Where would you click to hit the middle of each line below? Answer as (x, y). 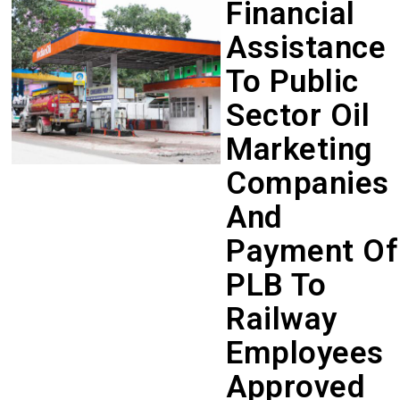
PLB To (276, 285)
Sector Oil (298, 115)
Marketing (300, 149)
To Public (292, 81)
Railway (282, 319)
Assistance (306, 47)
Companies (308, 183)
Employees (305, 353)
